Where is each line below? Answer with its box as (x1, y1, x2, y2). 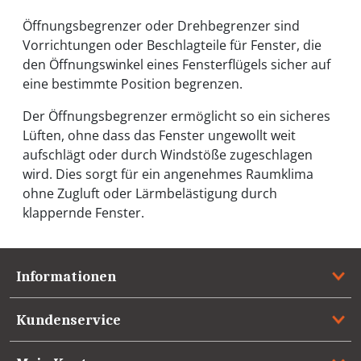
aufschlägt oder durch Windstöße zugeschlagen (23, 146, 313, 164)
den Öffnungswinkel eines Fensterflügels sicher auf (23, 56, 330, 74)
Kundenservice (16, 311, 121, 329)
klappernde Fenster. (23, 204, 144, 222)
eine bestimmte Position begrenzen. (23, 75, 243, 93)
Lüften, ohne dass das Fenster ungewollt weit (23, 127, 296, 145)
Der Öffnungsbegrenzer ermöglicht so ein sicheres (23, 107, 330, 126)
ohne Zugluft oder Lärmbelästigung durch (23, 185, 277, 203)
